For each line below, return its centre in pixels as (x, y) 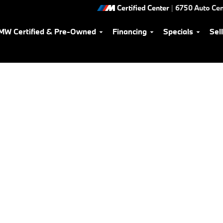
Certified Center (143, 8)
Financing (130, 31)
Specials (178, 31)
